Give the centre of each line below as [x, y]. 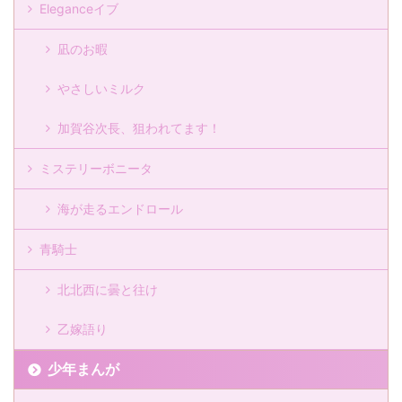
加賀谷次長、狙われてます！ [139, 128]
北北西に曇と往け [108, 290]
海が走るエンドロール [120, 209]
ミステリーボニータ [96, 169]
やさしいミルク [101, 89]
